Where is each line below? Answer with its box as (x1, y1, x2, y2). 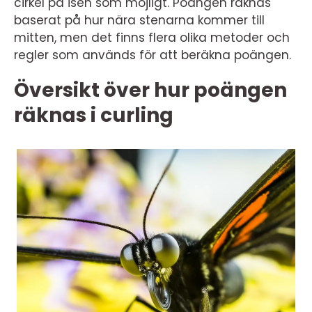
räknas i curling (14, 102, 173, 129)
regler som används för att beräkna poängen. (14, 47, 291, 63)
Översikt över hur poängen (14, 77, 287, 104)
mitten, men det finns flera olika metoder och (14, 29, 290, 46)
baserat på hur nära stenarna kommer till (14, 12, 265, 29)
